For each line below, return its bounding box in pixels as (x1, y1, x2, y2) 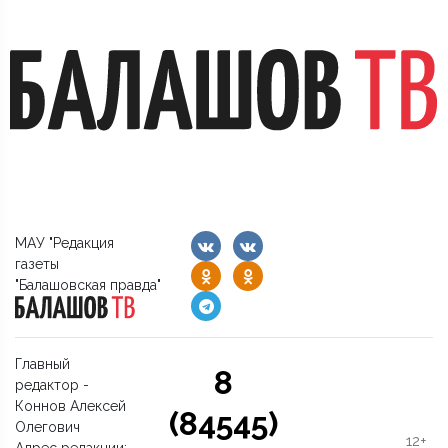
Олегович (15, 419, 80, 436)
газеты (15, 256, 59, 273)
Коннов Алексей (15, 398, 126, 415)
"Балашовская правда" (15, 277, 161, 294)
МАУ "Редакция (15, 235, 114, 252)
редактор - (15, 377, 89, 394)
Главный (15, 356, 70, 373)
